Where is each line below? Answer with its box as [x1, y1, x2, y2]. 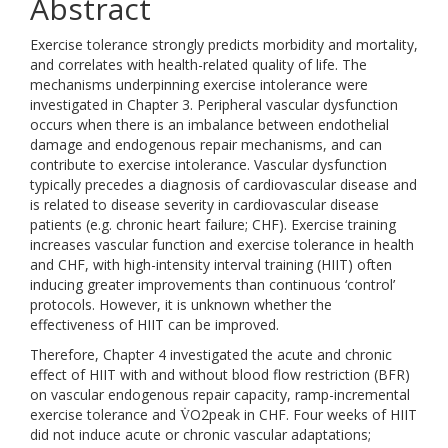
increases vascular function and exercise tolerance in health [30, 235, 414, 254]
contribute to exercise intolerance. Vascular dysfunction [30, 155, 387, 174]
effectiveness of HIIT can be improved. [30, 315, 279, 334]
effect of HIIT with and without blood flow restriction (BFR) [30, 365, 410, 384]
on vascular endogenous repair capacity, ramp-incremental [30, 385, 410, 404]
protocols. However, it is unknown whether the [30, 295, 332, 314]
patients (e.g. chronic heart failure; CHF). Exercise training [30, 215, 396, 234]
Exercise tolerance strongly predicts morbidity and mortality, [30, 35, 418, 54]
